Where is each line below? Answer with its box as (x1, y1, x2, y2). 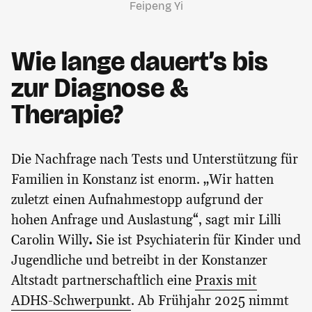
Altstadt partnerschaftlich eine (11, 272, 195, 290)
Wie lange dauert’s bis (11, 45, 268, 77)
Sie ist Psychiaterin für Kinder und (96, 231, 301, 249)
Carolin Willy (11, 231, 88, 249)
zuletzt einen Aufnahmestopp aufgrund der (11, 191, 263, 209)
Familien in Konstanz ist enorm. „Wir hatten (11, 171, 274, 189)
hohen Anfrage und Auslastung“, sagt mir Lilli (11, 211, 281, 229)
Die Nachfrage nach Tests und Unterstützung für (11, 150, 298, 169)
